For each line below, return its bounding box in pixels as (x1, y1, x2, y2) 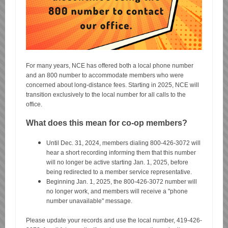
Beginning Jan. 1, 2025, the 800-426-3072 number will (46, 178, 197, 185)
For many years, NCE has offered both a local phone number (26, 62, 193, 69)
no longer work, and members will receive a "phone (46, 188, 188, 195)
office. (26, 101, 42, 108)
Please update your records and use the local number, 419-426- (26, 217, 202, 224)
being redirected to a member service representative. (46, 168, 192, 176)
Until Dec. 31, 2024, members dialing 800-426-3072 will (46, 139, 201, 147)
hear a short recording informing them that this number (46, 149, 196, 156)
